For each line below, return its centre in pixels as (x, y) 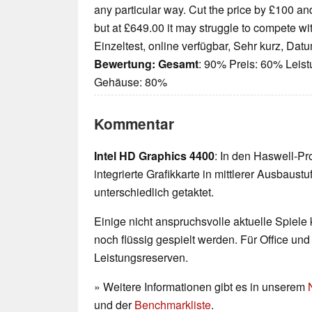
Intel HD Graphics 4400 (154, 156)
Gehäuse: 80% (131, 82)
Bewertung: (125, 64)
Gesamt (178, 64)
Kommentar (134, 124)
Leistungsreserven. (141, 258)
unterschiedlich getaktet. (154, 192)
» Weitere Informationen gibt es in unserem (201, 287)
